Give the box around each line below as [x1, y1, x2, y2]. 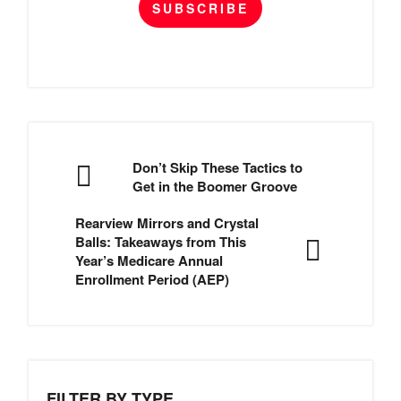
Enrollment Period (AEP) [75, 269, 229, 290]
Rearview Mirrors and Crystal [75, 213, 259, 234]
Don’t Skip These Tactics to [132, 158, 303, 178]
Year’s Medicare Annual [75, 251, 223, 271]
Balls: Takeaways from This [75, 232, 246, 252]
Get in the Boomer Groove [132, 176, 297, 197]
